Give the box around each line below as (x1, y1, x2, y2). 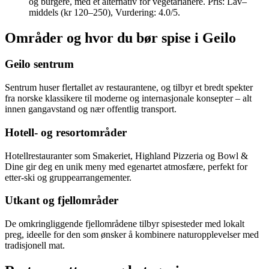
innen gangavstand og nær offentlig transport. (5, 104, 177, 115)
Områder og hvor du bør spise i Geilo (5, 29, 236, 46)
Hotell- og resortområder (5, 125, 127, 139)
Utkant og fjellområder (5, 194, 118, 207)
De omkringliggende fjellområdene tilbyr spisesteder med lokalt (5, 219, 244, 229)
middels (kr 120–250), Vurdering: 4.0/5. (29, 7, 180, 17)
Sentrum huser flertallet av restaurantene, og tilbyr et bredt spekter (5, 82, 253, 93)
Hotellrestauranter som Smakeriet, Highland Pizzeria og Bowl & (5, 150, 248, 161)
